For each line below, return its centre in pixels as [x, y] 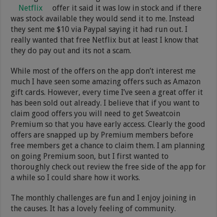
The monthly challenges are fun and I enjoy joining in [103, 198]
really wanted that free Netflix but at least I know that [105, 40]
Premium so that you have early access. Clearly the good [108, 124]
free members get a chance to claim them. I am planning [108, 145]
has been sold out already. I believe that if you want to [105, 103]
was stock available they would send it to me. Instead [103, 18]
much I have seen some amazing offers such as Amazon [106, 81]
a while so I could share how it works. [76, 177]
